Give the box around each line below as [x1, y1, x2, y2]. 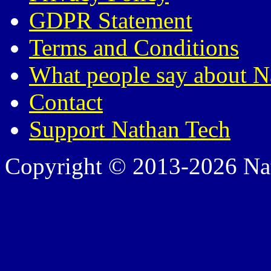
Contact [29, 89, 103, 116]
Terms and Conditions [29, 34, 239, 61]
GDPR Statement [29, 7, 192, 34]
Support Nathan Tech [29, 116, 230, 143]
